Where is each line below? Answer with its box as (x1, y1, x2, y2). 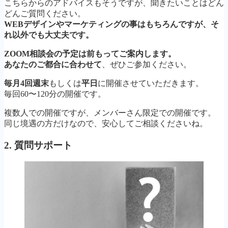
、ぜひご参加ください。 (102, 60, 191, 69)
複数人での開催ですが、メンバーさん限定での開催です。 (4, 108, 216, 118)
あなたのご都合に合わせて (4, 60, 102, 69)
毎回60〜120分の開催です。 (4, 90, 106, 99)
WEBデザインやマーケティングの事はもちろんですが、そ (4, 20, 219, 29)
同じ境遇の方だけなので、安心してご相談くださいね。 (4, 119, 208, 128)
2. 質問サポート (4, 139, 72, 151)
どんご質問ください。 (4, 9, 85, 18)
